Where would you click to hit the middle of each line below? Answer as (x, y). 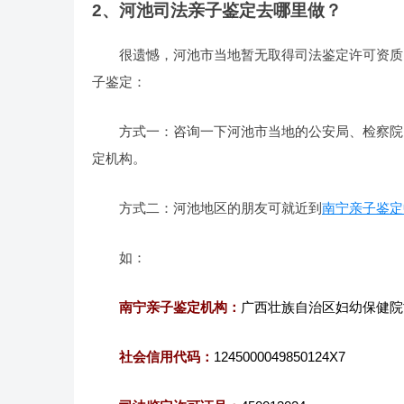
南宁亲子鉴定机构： (180, 307)
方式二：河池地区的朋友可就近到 (220, 208)
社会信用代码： (166, 357)
